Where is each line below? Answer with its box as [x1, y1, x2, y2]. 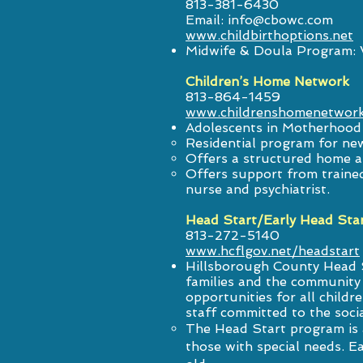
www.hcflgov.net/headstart [186, 243, 360, 258]
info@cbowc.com [228, 12, 333, 28]
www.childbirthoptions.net [186, 28, 353, 43]
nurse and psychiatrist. [186, 181, 330, 197]
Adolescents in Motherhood [186, 120, 361, 135]
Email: [186, 12, 228, 28]
